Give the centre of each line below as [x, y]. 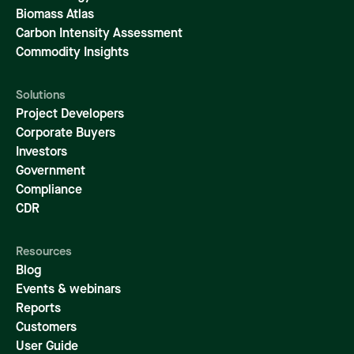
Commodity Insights [72, 53]
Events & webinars [68, 290]
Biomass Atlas [55, 15]
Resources [44, 253]
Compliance [49, 191]
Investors [41, 153]
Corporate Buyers [66, 134]
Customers [46, 328]
